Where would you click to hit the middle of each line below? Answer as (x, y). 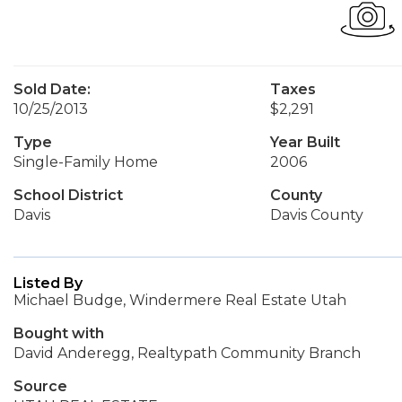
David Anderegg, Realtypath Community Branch (187, 353)
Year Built (305, 142)
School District (68, 195)
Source (40, 386)
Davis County (316, 215)
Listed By (48, 283)
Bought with (59, 333)
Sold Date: (52, 89)
